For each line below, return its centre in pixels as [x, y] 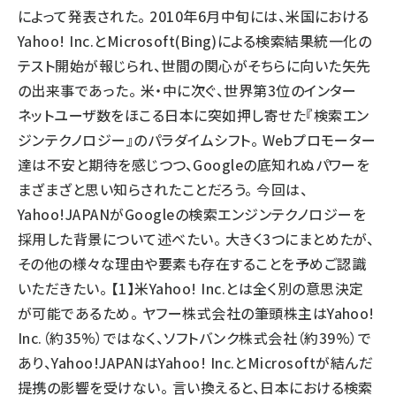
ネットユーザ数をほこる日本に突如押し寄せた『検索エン [194, 115]
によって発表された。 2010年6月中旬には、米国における [194, 16]
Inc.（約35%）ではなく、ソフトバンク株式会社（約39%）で [195, 338]
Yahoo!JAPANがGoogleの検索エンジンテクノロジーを [192, 214]
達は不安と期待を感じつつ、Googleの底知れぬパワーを [194, 164]
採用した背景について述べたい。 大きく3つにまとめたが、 [196, 239]
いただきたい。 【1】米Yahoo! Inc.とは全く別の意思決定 [191, 288]
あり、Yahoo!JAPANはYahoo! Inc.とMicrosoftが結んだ [196, 362]
